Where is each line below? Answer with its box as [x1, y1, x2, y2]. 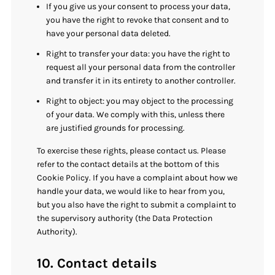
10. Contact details [37, 255, 158, 271]
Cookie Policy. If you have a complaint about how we [37, 172, 238, 184]
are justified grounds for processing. [46, 123, 185, 134]
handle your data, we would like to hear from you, [37, 186, 225, 197]
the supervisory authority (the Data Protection [37, 213, 213, 224]
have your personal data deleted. [46, 28, 171, 39]
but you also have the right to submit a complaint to [37, 199, 237, 211]
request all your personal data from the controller [46, 62, 236, 73]
